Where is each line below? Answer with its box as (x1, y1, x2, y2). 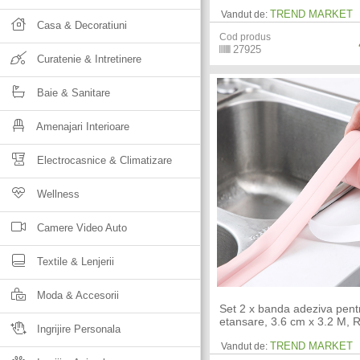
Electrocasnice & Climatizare (34, 154, 172, 166)
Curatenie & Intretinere (34, 53, 141, 65)
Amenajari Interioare (34, 121, 129, 133)
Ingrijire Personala (34, 323, 121, 335)
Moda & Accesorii (34, 289, 119, 301)
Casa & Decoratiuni (34, 19, 127, 31)
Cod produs (219, 31, 272, 43)
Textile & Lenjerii (34, 256, 114, 268)
